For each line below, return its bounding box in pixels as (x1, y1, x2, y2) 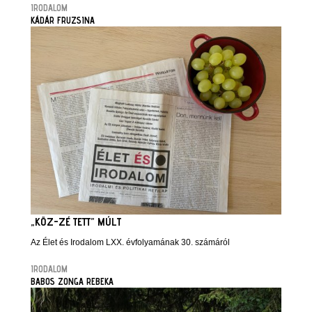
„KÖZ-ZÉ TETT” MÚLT (31, 215, 121, 228)
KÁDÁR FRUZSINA (31, 15, 95, 26)
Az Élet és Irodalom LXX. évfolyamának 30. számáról (31, 237, 230, 247)
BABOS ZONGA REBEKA (31, 276, 114, 287)
